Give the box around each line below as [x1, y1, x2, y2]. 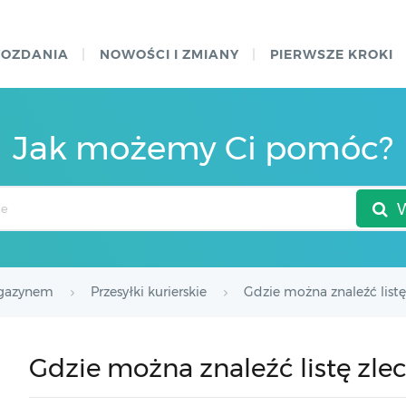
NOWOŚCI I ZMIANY [100, 46, 239, 63]
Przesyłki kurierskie [91, 284, 207, 300]
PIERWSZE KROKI [270, 46, 393, 63]
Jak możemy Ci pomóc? [13, 128, 393, 168]
